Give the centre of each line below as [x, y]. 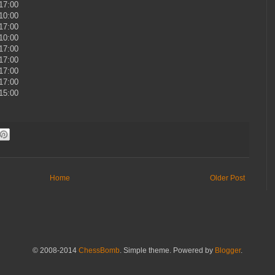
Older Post [227, 178]
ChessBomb [99, 251]
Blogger [228, 251]
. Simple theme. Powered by [167, 251]
